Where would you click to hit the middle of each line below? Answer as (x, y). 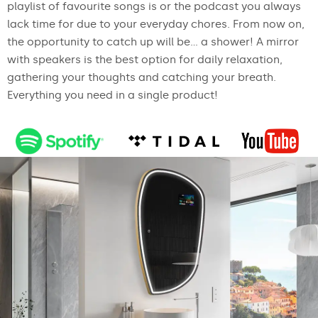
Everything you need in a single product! (113, 95)
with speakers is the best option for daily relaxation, (145, 59)
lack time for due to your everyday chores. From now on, (156, 24)
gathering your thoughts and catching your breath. (142, 77)
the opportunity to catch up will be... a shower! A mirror (153, 42)
